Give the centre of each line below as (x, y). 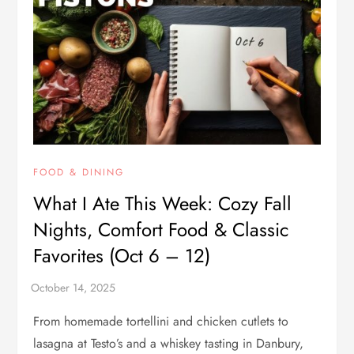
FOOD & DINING (79, 173)
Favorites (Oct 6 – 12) (122, 256)
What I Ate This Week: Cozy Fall (163, 204)
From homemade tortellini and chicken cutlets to (161, 322)
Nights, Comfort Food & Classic (161, 230)
